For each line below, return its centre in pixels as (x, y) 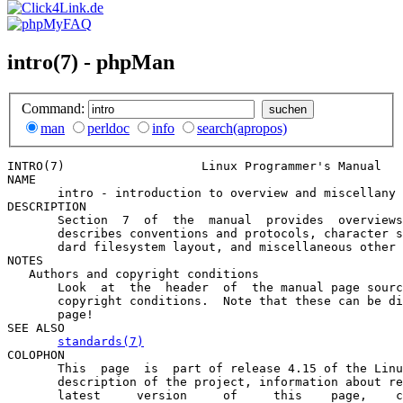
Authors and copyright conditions (133, 273)
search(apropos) (242, 128)
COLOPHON (36, 354)
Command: (55, 108)
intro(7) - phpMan (91, 63)
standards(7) (101, 341)
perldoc (108, 128)
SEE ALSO (36, 327)
